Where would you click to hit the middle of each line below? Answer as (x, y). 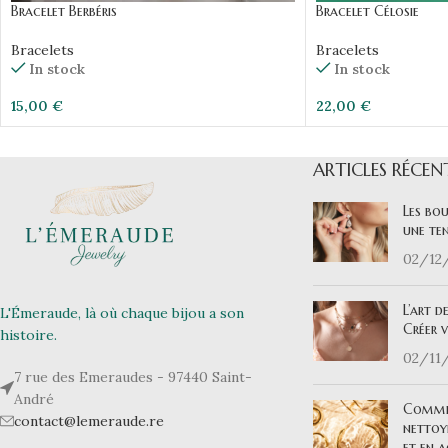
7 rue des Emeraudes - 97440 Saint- (133, 376)
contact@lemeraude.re (89, 420)
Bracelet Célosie (367, 11)
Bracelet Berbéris (64, 11)
